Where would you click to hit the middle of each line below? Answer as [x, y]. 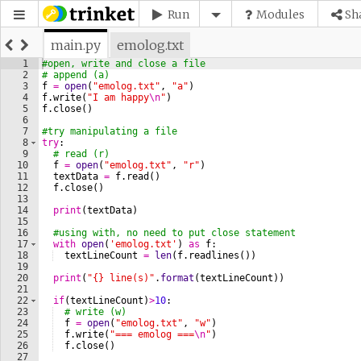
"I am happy [118, 98]
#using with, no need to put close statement [174, 233]
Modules [281, 15]
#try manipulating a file [110, 132]
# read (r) [81, 154]
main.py [76, 45]
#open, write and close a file [124, 64]
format [177, 278]
